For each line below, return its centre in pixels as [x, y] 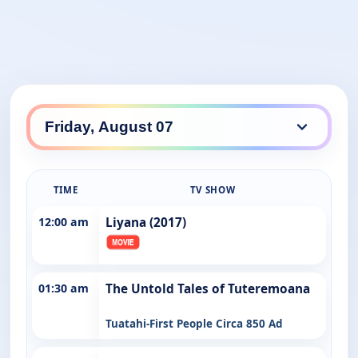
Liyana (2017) [146, 222]
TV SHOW [213, 189]
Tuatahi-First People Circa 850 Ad [194, 323]
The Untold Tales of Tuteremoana [208, 288]
